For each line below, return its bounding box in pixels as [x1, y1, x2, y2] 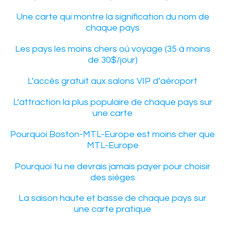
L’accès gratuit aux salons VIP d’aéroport [28, 76, 197, 86]
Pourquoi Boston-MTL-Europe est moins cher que [10, 129, 215, 139]
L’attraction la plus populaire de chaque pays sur [13, 97, 212, 107]
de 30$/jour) [87, 55, 138, 65]
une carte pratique [74, 204, 151, 214]
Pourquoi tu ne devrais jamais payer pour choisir [15, 161, 210, 171]
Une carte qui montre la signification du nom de [16, 12, 209, 22]
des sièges [90, 172, 135, 182]
